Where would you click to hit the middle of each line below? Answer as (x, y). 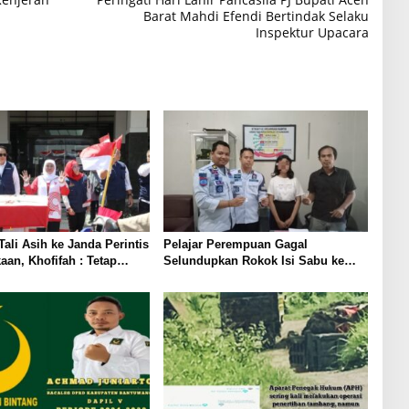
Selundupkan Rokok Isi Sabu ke (253, 261)
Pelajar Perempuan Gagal (235, 245)
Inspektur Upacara (312, 32)
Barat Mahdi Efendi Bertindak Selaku (256, 16)
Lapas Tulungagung (219, 278)
